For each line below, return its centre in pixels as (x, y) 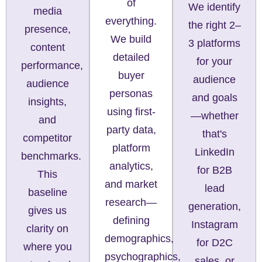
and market (131, 185)
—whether (214, 116)
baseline (47, 193)
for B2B (214, 170)
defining (131, 221)
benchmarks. (51, 156)
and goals (214, 98)
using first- (131, 112)
